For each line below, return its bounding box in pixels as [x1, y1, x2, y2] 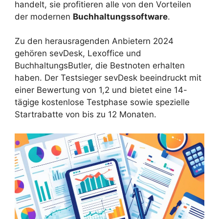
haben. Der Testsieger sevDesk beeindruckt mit [15, 73, 201, 83]
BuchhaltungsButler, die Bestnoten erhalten [15, 61, 185, 71]
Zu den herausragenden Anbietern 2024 [15, 36, 174, 46]
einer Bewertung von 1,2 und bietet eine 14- [15, 85, 187, 95]
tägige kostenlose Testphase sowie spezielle [15, 97, 190, 108]
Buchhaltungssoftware [73, 11, 168, 22]
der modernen [15, 11, 73, 22]
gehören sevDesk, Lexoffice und [15, 48, 141, 59]
